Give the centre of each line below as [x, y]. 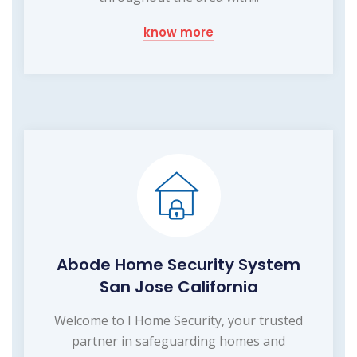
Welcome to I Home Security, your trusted [178, 320]
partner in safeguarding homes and [178, 341]
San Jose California [178, 286]
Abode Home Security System [178, 264]
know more [178, 32]
